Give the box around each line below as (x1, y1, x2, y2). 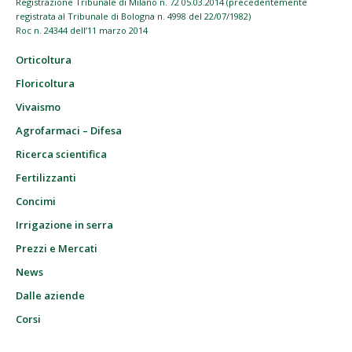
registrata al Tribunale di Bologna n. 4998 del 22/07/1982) (16, 10, 251, 23)
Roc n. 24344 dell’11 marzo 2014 (16, 24, 148, 37)
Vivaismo (16, 100, 60, 115)
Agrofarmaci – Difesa (16, 123, 122, 138)
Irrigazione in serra (16, 218, 113, 233)
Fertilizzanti (16, 170, 76, 185)
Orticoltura (16, 53, 71, 68)
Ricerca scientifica (16, 147, 107, 162)
